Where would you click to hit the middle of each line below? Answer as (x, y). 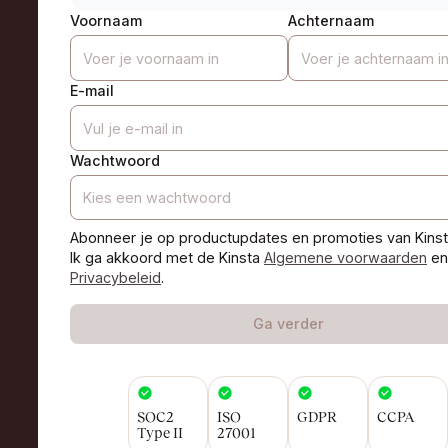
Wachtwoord (115, 160)
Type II (160, 433)
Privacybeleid (115, 278)
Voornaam (106, 20)
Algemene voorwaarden (345, 258)
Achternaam (331, 20)
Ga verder (288, 324)
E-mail (92, 90)
